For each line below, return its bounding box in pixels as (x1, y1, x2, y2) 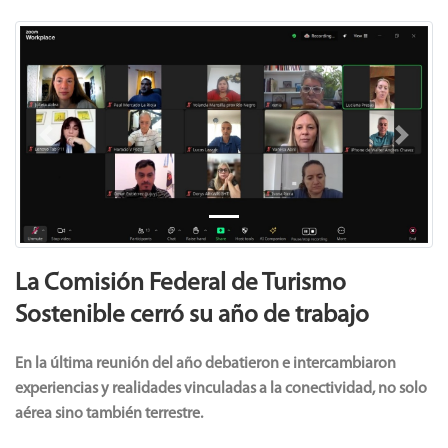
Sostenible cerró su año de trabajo (15, 303, 369, 329)
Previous (44, 137, 103, 154)
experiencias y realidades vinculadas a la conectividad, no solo (15, 381, 427, 398)
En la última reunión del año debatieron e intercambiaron (15, 356, 396, 373)
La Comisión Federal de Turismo (15, 271, 346, 297)
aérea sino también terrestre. (15, 406, 203, 423)
